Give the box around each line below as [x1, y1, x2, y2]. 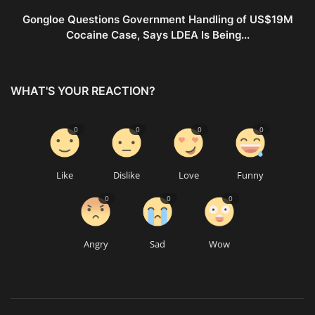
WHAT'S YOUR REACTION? [11, 83, 155, 98]
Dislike [113, 168, 140, 181]
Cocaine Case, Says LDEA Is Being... [65, 27, 250, 41]
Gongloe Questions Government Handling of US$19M [22, 12, 293, 26]
